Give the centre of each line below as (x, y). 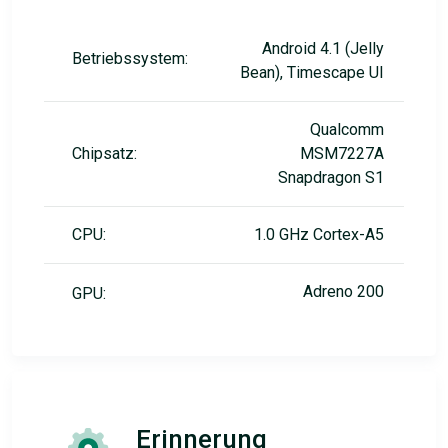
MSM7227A (342, 153)
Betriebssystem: (130, 58)
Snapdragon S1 (331, 177)
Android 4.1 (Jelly (323, 48)
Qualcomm (347, 129)
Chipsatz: (104, 153)
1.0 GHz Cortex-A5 (319, 234)
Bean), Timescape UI (312, 72)
